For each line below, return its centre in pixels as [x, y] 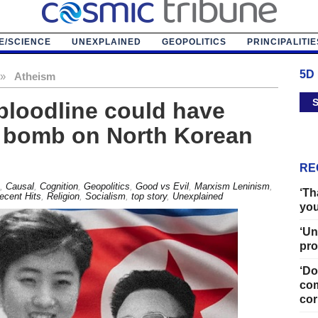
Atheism [34, 76]
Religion [63, 196]
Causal [20, 186]
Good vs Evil [162, 186]
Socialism [105, 196]
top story [149, 196]
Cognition [59, 186]
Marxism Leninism [232, 186]
